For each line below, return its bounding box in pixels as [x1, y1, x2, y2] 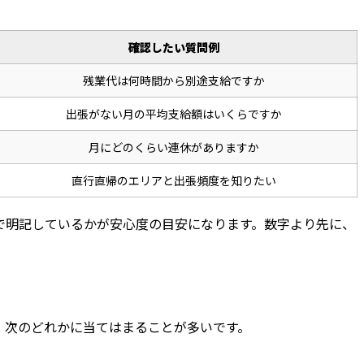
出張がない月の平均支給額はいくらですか [66, 106, 282, 123]
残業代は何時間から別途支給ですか [83, 72, 265, 89]
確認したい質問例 [128, 39, 219, 56]
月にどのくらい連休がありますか [89, 139, 259, 156]
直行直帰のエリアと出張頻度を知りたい [71, 172, 276, 189]
